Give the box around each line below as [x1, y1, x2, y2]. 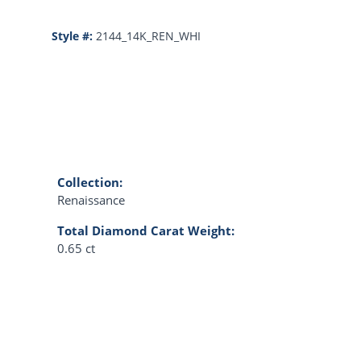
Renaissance [57, 192, 125, 209]
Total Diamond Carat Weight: [57, 222, 234, 239]
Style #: [51, 28, 93, 44]
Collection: [57, 174, 122, 191]
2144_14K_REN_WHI [95, 28, 201, 44]
